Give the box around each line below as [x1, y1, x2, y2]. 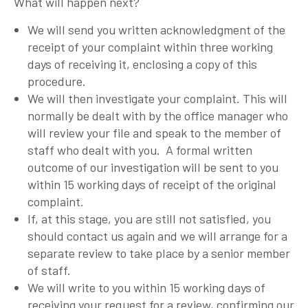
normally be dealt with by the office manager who [27, 107, 288, 123]
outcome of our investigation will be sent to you [27, 159, 278, 175]
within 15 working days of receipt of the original [27, 176, 276, 192]
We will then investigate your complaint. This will [27, 90, 287, 106]
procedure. [27, 73, 86, 89]
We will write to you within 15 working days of [27, 279, 265, 295]
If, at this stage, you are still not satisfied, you [27, 210, 271, 226]
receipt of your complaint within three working [27, 38, 273, 54]
